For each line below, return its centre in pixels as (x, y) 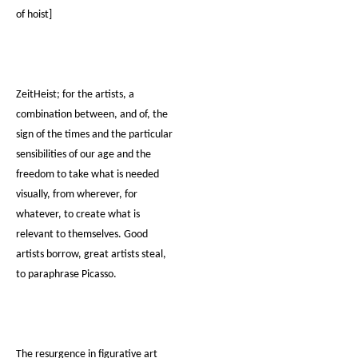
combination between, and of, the (92, 115)
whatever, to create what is (78, 215)
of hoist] (34, 15)
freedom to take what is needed (88, 175)
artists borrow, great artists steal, (91, 255)
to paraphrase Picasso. (66, 274)
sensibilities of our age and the (84, 155)
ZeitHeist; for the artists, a (75, 95)
